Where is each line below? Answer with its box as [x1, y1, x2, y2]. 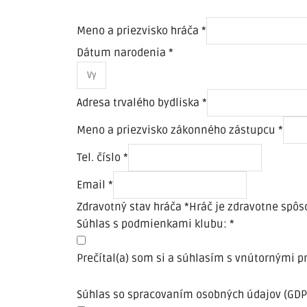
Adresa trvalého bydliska [77, 95, 202, 110]
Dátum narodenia [77, 45, 169, 60]
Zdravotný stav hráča [77, 199, 184, 214]
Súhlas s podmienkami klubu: [77, 217, 230, 231]
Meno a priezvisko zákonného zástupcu [77, 123, 278, 137]
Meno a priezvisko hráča [77, 23, 201, 38]
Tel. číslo [77, 150, 123, 164]
